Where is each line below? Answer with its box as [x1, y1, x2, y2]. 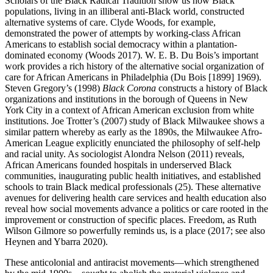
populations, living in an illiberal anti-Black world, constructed [5, 6, 244, 17]
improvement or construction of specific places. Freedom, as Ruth [5, 214, 257, 225]
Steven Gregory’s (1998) [5, 83, 102, 94]
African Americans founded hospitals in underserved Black [5, 160, 232, 171]
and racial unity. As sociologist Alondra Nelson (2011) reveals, [5, 149, 244, 160]
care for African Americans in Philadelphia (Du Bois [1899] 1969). [5, 72, 261, 83]
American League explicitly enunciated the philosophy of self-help [5, 138, 260, 149]
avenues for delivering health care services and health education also [5, 193, 266, 204]
